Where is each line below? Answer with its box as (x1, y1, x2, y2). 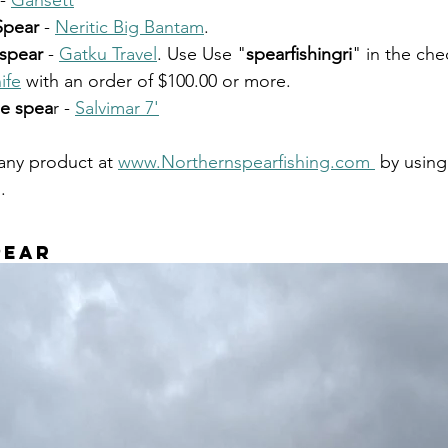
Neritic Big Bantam (55, 16, 204, 38)
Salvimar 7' (75, 97, 159, 119)
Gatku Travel (59, 43, 157, 65)
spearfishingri (246, 43, 352, 65)
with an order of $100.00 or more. (21, 70, 296, 92)
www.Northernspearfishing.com (118, 151, 375, 173)
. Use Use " (157, 43, 246, 65)
